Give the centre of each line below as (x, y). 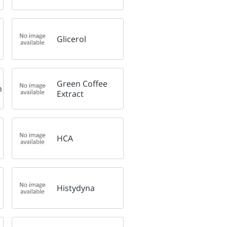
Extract (70, 93)
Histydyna (75, 188)
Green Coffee (82, 83)
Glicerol (71, 39)
